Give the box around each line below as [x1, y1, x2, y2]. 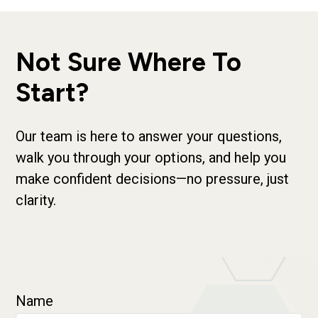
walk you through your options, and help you [16, 149, 287, 167]
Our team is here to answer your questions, [16, 128, 283, 146]
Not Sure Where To [16, 47, 242, 78]
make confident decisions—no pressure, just [16, 170, 290, 188]
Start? [16, 77, 89, 109]
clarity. [16, 192, 57, 209]
